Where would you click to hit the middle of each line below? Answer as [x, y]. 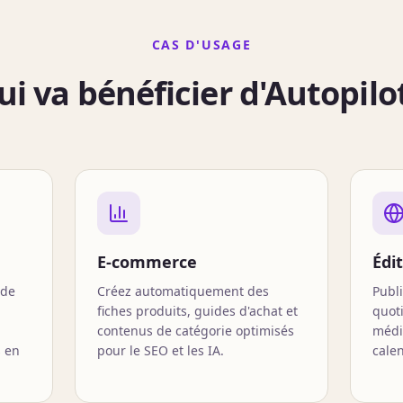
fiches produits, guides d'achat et [197, 311]
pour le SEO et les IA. [160, 350]
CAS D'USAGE [201, 45]
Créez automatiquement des [183, 291]
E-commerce [147, 262]
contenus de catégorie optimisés [195, 331]
